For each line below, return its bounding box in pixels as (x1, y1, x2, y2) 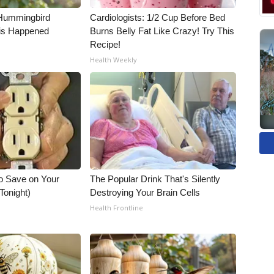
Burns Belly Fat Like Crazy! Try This (90, 26, 235, 36)
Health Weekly (90, 55, 138, 64)
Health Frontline (90, 203, 144, 212)
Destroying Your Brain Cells (90, 187, 201, 198)
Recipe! (90, 39, 121, 50)
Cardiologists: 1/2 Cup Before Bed (90, 12, 226, 23)
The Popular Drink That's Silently (90, 174, 221, 184)
